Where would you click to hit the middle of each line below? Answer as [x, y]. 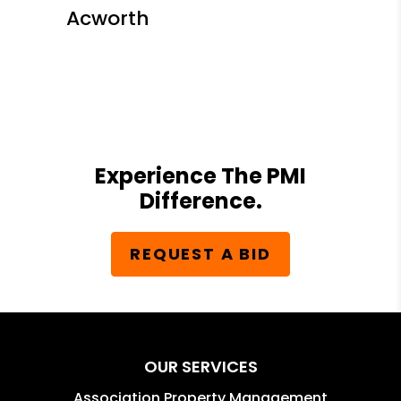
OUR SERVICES [200, 366]
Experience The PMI [200, 175]
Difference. [200, 200]
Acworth [108, 18]
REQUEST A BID [200, 254]
